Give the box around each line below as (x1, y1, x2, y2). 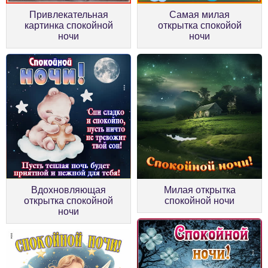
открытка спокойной (24, 195, 113, 206)
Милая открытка (163, 184, 236, 195)
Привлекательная (29, 9, 108, 20)
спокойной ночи (165, 195, 234, 206)
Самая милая (169, 9, 230, 20)
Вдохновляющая (31, 184, 106, 195)
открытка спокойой (157, 20, 242, 31)
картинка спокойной (24, 20, 113, 31)
